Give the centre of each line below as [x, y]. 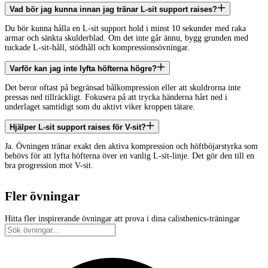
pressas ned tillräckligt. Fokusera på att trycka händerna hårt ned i [116, 97]
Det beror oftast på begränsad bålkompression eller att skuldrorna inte [123, 87]
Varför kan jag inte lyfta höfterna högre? [83, 68]
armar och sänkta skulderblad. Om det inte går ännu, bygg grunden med [127, 38]
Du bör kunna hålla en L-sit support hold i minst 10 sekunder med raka [125, 29]
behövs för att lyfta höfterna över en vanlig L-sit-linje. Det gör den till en [130, 156]
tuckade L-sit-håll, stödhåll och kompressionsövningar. [97, 48]
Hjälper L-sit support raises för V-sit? [78, 127]
